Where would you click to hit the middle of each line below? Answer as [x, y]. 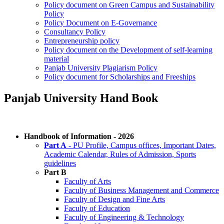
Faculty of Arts [87, 181]
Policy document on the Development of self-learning [128, 49]
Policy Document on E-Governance [100, 22]
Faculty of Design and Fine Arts [114, 199]
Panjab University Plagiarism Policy [101, 67]
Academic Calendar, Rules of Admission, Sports [120, 154]
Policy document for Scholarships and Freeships [120, 76]
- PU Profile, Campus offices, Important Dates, [141, 145]
